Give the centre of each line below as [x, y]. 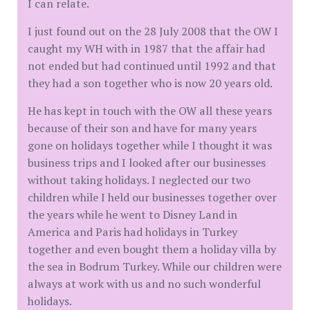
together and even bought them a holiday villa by [152, 249]
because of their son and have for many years [142, 128]
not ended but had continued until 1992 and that [152, 66]
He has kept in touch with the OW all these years [150, 111]
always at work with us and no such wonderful [144, 284]
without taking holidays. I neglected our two [139, 180]
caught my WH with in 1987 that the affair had [146, 48]
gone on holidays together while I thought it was [150, 145]
